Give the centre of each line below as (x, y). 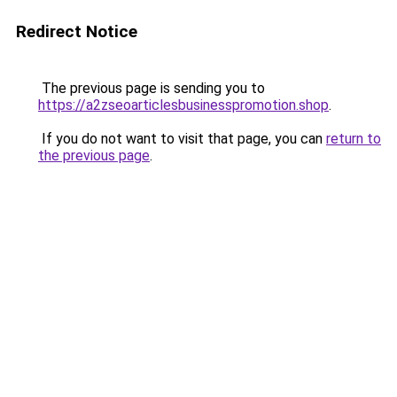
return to (354, 139)
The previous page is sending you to (152, 88)
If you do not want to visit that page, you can (182, 139)
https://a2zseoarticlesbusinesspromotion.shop (183, 105)
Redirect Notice (77, 31)
